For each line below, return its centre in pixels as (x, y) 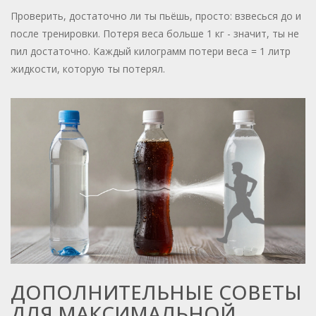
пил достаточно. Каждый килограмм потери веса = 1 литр (151, 51)
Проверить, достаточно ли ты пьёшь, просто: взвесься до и (156, 16)
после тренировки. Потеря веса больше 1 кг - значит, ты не (155, 34)
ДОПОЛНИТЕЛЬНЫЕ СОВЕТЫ (156, 292)
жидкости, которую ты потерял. (88, 69)
